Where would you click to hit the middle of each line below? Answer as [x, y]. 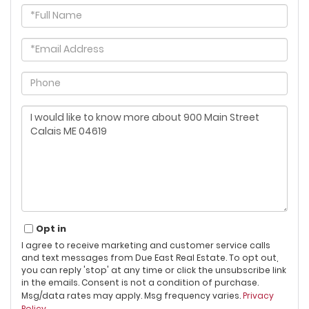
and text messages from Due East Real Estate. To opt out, [150, 257]
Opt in [51, 228]
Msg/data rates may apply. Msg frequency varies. [132, 295]
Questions [46, 110]
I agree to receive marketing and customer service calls [146, 245]
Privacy [258, 295]
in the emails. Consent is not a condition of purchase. [140, 282]
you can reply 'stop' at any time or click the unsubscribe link [154, 270]
